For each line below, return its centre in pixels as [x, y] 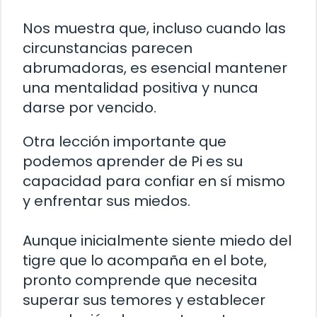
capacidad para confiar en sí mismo [154, 181]
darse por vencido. [90, 108]
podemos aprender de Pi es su [133, 162]
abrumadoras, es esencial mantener [155, 68]
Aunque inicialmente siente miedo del [157, 241]
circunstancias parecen [108, 48]
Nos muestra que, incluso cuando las [154, 29]
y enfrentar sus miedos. [106, 201]
